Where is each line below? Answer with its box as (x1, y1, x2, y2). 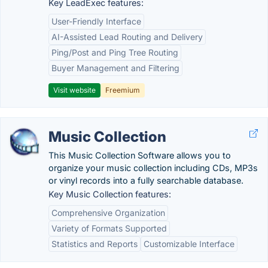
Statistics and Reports (51, 239, 138, 249)
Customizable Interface (144, 239, 234, 249)
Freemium (105, 86, 140, 95)
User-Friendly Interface (51, 16, 141, 26)
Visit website (53, 86, 96, 95)
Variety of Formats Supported (51, 223, 167, 233)
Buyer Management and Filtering (51, 63, 179, 73)
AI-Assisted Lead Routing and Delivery (51, 32, 203, 42)
